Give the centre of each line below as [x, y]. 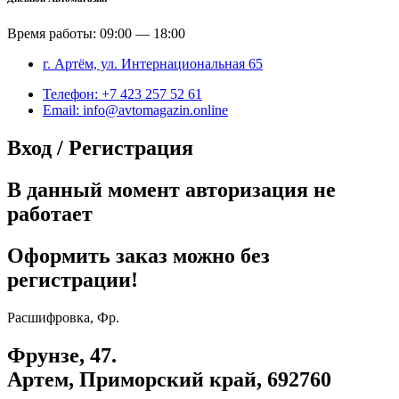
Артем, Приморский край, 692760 [169, 379]
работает [50, 214]
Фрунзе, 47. [62, 355]
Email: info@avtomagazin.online [135, 110]
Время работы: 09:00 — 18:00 [96, 34]
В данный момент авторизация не [171, 190]
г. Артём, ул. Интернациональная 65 [153, 64]
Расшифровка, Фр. [63, 317]
